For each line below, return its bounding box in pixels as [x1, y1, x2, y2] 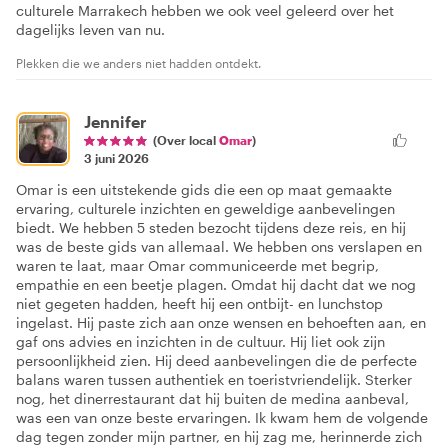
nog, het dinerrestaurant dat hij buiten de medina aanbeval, [16, 389, 409, 407]
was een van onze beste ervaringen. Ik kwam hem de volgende [16, 408, 428, 426]
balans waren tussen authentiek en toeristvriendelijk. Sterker [16, 370, 412, 388]
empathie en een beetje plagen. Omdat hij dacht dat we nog [16, 275, 416, 293]
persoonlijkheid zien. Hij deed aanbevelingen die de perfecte [16, 351, 417, 369]
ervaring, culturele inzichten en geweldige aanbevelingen [16, 199, 395, 217]
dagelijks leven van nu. [16, 20, 165, 38]
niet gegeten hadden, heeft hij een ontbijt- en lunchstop [16, 294, 383, 312]
